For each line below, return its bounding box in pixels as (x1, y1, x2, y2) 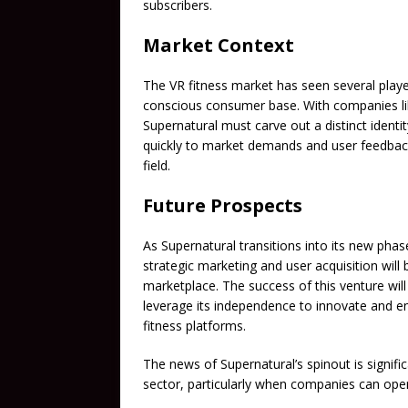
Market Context (143, 32, 294, 57)
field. (143, 156, 170, 174)
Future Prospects (143, 192, 302, 218)
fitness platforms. (143, 316, 246, 334)
